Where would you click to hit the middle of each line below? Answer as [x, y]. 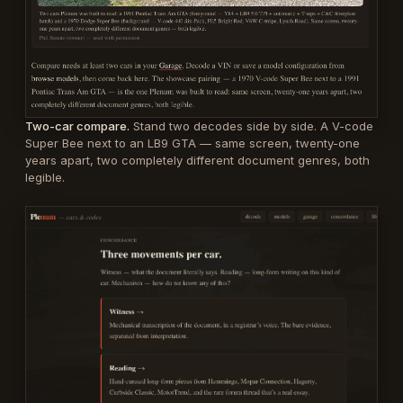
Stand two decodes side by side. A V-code [251, 125]
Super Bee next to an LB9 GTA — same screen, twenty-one [193, 143]
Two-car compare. [77, 125]
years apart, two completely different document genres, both [197, 160]
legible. [45, 177]
